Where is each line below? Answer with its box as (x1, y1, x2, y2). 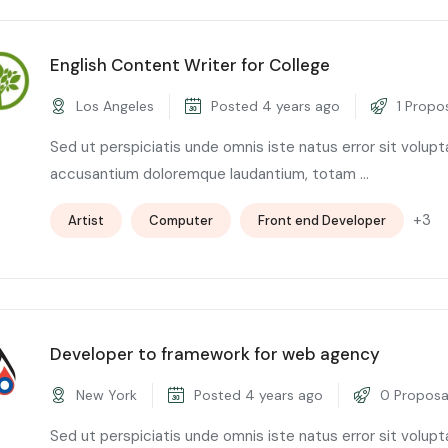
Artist (68, 211, 104, 229)
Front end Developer (258, 211, 386, 229)
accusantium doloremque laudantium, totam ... (50, 163, 369, 184)
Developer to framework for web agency (50, 342, 380, 365)
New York (72, 385, 137, 404)
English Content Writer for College (50, 53, 330, 76)
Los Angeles (72, 96, 154, 115)
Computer (149, 211, 213, 229)
